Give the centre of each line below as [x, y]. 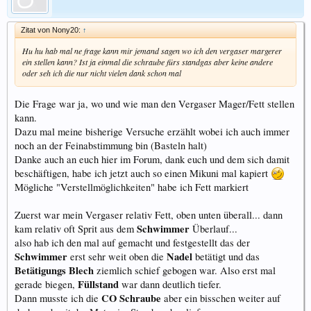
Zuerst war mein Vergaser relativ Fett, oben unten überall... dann [149, 215]
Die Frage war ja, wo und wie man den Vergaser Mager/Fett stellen [154, 103]
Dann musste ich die [58, 298]
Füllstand [98, 284]
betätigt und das [227, 256]
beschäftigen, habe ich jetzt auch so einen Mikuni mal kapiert [143, 173]
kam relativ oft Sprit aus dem [76, 228]
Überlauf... [213, 228]
